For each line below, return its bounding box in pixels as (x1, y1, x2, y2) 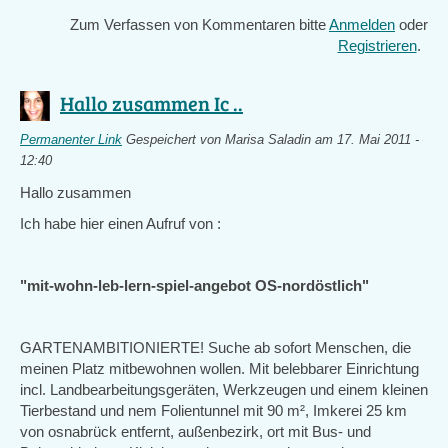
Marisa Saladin (225, 133, 311, 147)
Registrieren (337, 37, 417, 54)
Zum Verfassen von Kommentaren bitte (70, 16, 329, 33)
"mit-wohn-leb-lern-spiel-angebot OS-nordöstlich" (20, 277, 369, 294)
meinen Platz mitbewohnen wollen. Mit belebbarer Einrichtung (20, 360, 419, 377)
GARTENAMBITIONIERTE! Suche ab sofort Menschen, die (20, 339, 411, 356)
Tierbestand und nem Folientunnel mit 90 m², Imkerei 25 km (20, 402, 407, 419)
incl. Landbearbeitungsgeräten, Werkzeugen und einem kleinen (20, 381, 428, 398)
